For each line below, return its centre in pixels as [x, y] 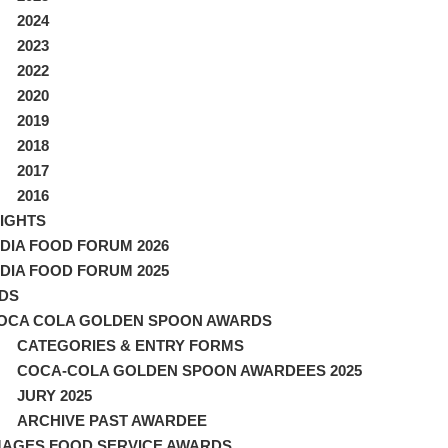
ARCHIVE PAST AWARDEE [112, 420]
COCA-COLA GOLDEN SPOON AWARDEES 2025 [189, 370]
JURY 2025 [54, 395]
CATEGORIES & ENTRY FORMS [130, 345]
